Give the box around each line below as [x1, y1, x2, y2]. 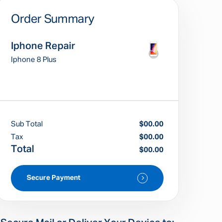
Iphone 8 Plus [11, 56, 56, 63]
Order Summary [11, 13, 95, 25]
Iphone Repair [11, 41, 75, 51]
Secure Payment [27, 174, 80, 181]
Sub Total [11, 120, 43, 128]
